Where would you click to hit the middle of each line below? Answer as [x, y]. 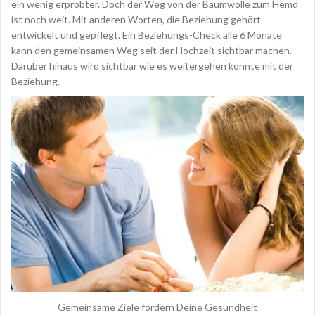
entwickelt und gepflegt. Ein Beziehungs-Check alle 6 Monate [147, 35]
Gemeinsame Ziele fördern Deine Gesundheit [157, 307]
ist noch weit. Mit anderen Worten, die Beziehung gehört [136, 19]
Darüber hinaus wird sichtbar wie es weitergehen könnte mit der [152, 66]
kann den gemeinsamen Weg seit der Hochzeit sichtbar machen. [152, 50]
